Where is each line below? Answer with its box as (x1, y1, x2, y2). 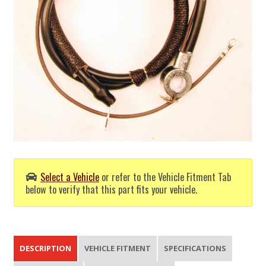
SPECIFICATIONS (164, 242, 227, 254)
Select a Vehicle (40, 169, 100, 184)
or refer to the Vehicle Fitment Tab (99, 169, 232, 184)
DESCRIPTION (20, 242, 72, 254)
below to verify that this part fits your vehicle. (26, 181, 198, 197)
